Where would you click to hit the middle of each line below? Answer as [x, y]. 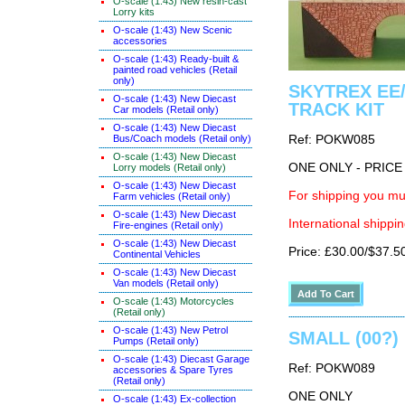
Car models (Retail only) [166, 109]
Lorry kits [134, 12]
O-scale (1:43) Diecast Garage [181, 359]
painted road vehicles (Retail [175, 70]
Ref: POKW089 [332, 368]
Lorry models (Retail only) [170, 167]
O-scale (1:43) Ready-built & [176, 59]
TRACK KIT [336, 109]
